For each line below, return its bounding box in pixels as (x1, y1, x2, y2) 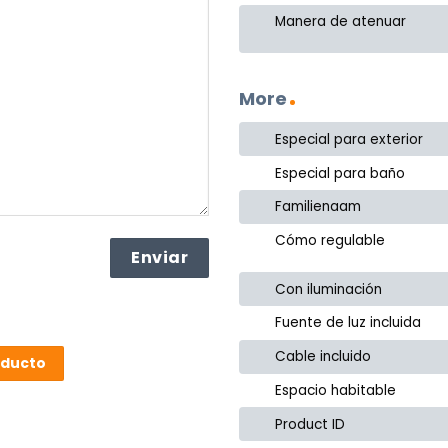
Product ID (275, 414, 346, 434)
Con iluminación (275, 279, 383, 299)
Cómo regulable (275, 231, 386, 251)
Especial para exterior (275, 129, 424, 149)
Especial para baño (275, 163, 406, 183)
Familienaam (275, 197, 362, 217)
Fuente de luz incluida (275, 313, 422, 333)
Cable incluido (275, 347, 372, 367)
